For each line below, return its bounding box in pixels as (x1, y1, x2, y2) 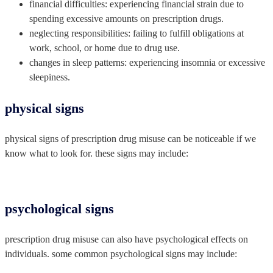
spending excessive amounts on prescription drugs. (29, 13, 224, 24)
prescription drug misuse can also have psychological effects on (5, 233, 248, 244)
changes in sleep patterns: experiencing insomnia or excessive (29, 57, 265, 68)
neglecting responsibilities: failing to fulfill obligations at (29, 27, 244, 38)
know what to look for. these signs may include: (5, 147, 188, 158)
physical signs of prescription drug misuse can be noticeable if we (5, 133, 256, 144)
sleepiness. (29, 71, 70, 82)
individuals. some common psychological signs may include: (5, 248, 237, 259)
